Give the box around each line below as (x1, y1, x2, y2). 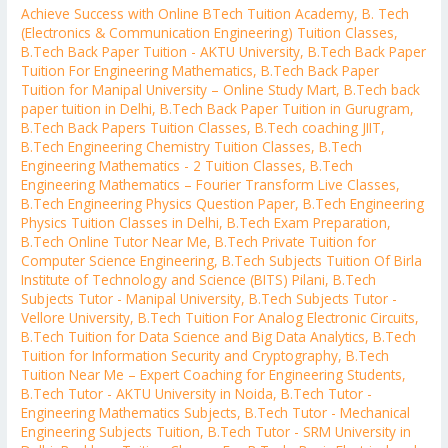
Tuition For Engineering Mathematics (21, 60, 254, 80)
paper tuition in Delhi (21, 98, 153, 118)
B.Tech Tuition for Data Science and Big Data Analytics (21, 326, 366, 346)
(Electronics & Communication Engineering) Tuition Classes (21, 22, 395, 42)
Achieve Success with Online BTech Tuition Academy (21, 3, 355, 23)
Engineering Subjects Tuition (21, 421, 201, 441)
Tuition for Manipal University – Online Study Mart (21, 79, 337, 99)
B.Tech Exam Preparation (227, 212, 388, 232)
